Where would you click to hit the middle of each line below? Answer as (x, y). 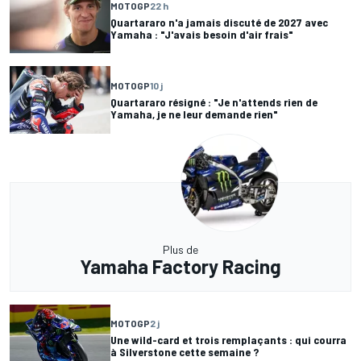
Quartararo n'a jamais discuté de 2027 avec (219, 22)
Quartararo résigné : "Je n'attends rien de (214, 102)
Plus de (180, 249)
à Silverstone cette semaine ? (185, 352)
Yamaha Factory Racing (180, 266)
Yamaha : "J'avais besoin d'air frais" (202, 34)
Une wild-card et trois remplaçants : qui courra (228, 340)
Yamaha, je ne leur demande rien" (194, 114)
